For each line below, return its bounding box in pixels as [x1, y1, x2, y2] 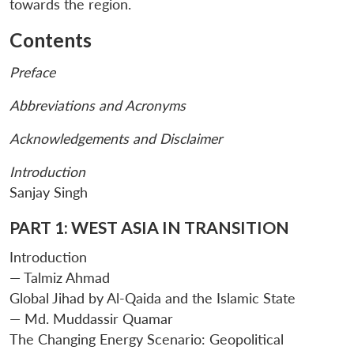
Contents [9, 28, 92, 52]
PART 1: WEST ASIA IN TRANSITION [9, 217, 289, 238]
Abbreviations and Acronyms [9, 97, 186, 115]
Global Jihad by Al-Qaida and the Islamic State [9, 289, 296, 307]
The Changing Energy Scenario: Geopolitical [9, 330, 284, 348]
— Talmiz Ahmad [9, 269, 110, 286]
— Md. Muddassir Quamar [9, 310, 173, 327]
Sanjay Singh [9, 184, 88, 201]
